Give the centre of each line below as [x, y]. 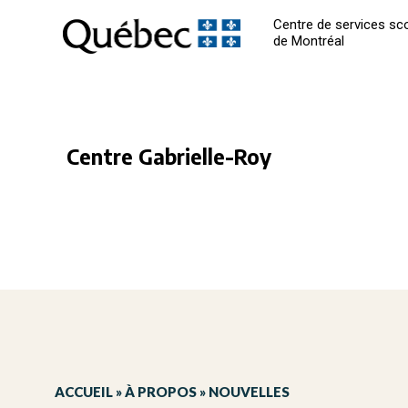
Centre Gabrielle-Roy [169, 156]
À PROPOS [161, 391]
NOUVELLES [250, 391]
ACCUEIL [84, 391]
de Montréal [309, 41]
